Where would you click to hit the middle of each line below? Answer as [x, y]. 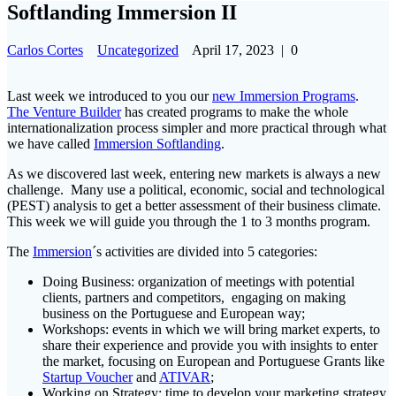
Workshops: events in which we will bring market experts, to [211, 329]
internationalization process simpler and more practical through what [197, 127]
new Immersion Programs [284, 95]
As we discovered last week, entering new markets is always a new [194, 173]
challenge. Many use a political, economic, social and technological [196, 189]
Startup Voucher [88, 377]
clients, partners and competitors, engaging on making [194, 297]
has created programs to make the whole [235, 111]
